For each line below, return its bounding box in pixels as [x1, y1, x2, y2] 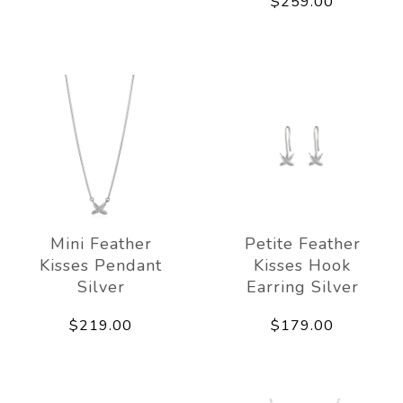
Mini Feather [49, 232, 152, 255]
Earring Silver [246, 275, 359, 298]
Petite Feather [244, 232, 361, 255]
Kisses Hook [254, 254, 351, 276]
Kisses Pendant [40, 254, 162, 276]
